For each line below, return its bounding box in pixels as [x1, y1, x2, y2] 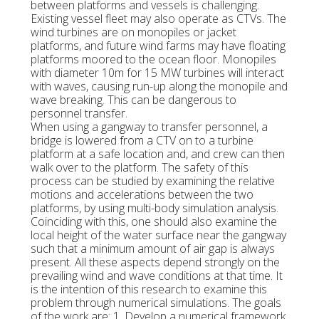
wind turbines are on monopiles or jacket [30, 24, 236, 41]
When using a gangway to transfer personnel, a [30, 119, 268, 135]
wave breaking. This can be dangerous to [30, 92, 236, 108]
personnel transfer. [30, 105, 127, 122]
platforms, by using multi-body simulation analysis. [30, 200, 278, 216]
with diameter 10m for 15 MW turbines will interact [30, 65, 284, 81]
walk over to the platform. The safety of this [30, 159, 249, 176]
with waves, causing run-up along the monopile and [30, 78, 288, 95]
